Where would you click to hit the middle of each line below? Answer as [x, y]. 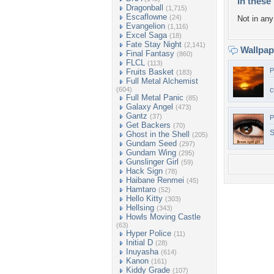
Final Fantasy [150, 54]
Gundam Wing [151, 153]
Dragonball [145, 8]
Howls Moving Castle [163, 217]
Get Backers [148, 125]
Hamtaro [141, 189]
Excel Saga [146, 35]
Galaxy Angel [150, 107]
